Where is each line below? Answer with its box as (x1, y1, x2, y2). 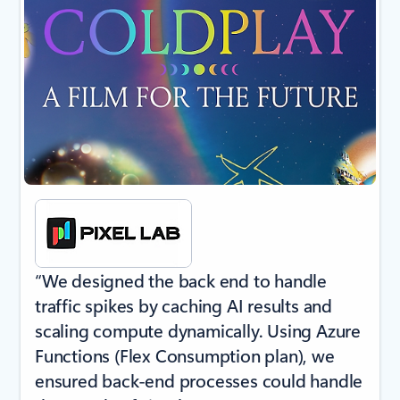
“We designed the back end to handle (35, 268, 327, 293)
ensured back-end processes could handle (35, 368, 363, 393)
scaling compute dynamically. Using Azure (35, 318, 361, 343)
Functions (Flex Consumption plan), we (35, 343, 335, 368)
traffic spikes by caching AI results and (35, 293, 332, 318)
